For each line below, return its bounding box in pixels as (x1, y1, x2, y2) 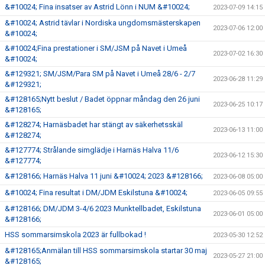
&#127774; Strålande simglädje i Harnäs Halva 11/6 (5, 145, 179, 154)
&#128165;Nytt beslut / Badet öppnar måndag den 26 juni (5, 94, 200, 104)
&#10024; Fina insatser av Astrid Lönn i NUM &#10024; (5, 2, 190, 11)
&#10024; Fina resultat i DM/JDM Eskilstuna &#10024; (5, 188, 188, 197)
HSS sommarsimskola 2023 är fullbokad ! (5, 230, 146, 239)
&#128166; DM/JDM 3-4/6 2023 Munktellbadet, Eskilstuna (5, 203, 201, 213)
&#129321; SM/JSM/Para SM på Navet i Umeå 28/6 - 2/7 (5, 69, 195, 78)
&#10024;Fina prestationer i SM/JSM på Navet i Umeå (5, 43, 187, 53)
